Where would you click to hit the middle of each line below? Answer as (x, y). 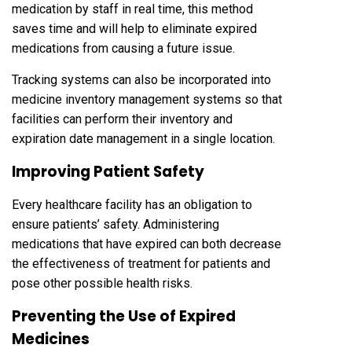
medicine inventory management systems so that (147, 99)
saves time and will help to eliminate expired (134, 28)
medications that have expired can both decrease (147, 244)
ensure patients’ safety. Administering (115, 224)
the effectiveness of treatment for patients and (141, 263)
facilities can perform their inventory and (122, 119)
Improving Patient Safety (108, 171)
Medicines (51, 339)
